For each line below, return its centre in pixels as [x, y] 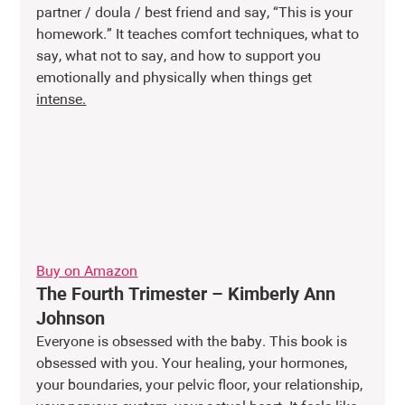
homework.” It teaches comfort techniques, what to [200, 36]
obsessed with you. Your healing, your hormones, [194, 364]
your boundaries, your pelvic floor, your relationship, [202, 386]
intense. [61, 101]
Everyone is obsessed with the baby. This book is [194, 342]
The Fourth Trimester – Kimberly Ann [188, 294]
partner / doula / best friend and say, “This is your [197, 14]
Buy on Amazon [87, 272]
